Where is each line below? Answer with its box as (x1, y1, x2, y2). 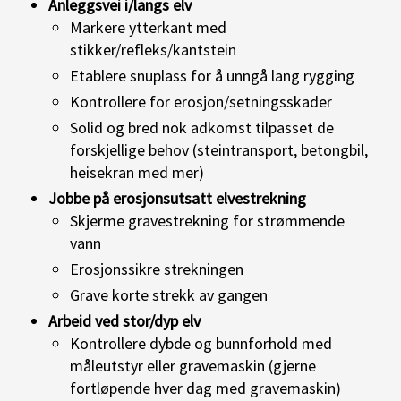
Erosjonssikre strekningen (70, 258, 243, 279)
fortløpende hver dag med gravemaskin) (70, 377, 341, 398)
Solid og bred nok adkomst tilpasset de (70, 116, 334, 138)
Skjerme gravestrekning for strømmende (70, 209, 345, 231)
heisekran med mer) (70, 161, 204, 183)
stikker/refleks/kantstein (70, 38, 236, 60)
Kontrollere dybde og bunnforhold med (70, 332, 332, 354)
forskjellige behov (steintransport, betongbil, (70, 139, 368, 160)
